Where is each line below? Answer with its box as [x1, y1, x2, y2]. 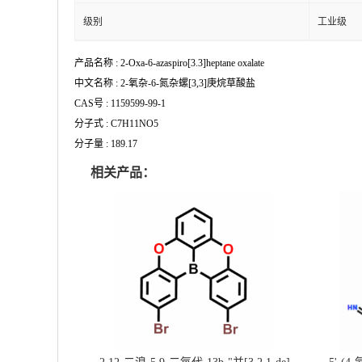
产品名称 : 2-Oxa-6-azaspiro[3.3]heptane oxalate [74, 57, 264, 69]
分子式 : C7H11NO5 [74, 118, 158, 129]
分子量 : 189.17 [74, 138, 137, 149]
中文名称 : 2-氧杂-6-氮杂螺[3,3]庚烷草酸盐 [74, 78, 255, 89]
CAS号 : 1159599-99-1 [74, 98, 166, 109]
